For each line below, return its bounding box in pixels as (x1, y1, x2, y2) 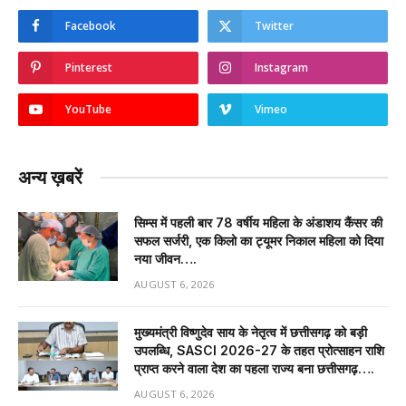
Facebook (65, 17, 116, 34)
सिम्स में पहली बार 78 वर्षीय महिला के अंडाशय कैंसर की (134, 214, 382, 230)
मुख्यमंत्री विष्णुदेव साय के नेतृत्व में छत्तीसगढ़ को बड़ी (134, 324, 367, 340)
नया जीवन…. (134, 250, 197, 266)
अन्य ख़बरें (18, 166, 82, 188)
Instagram (255, 59, 308, 75)
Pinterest (65, 59, 112, 75)
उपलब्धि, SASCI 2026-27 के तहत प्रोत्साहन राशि (134, 342, 384, 358)
